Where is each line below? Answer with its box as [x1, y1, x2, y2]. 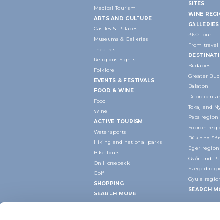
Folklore [93, 66, 114, 73]
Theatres [93, 46, 115, 53]
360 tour [188, 31, 212, 38]
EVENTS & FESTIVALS [93, 77, 154, 83]
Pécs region [188, 113, 219, 120]
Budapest [188, 62, 213, 69]
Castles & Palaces [93, 25, 137, 32]
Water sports [93, 128, 126, 135]
